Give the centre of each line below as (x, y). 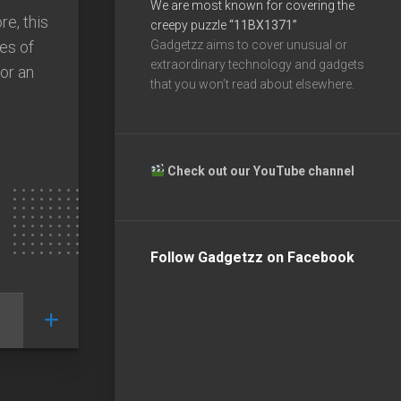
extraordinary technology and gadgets (257, 64)
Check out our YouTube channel (262, 171)
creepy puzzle (190, 25)
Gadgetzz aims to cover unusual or (249, 44)
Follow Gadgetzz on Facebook (252, 257)
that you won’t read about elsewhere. (252, 84)
